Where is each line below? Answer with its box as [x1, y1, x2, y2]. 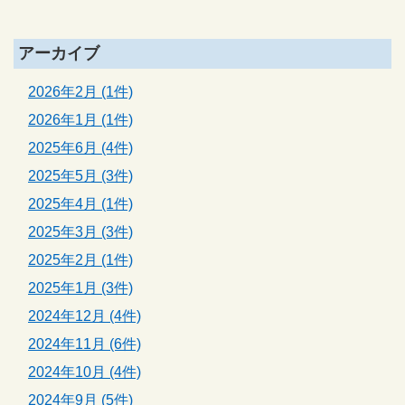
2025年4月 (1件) [28, 195, 133, 212]
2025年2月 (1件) [28, 251, 133, 268]
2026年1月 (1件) [28, 111, 133, 127]
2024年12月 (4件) [28, 307, 141, 324]
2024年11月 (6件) [28, 335, 141, 352]
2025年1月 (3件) [28, 279, 133, 296]
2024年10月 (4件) [28, 363, 141, 380]
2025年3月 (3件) [28, 223, 133, 240]
